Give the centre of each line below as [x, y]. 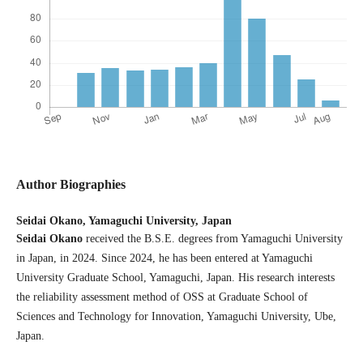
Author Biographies [70, 185]
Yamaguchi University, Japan [160, 221]
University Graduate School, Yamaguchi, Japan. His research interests [175, 278]
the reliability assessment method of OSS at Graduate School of [162, 297]
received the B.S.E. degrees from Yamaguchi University [212, 239]
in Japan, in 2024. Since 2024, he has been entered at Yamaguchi [164, 258]
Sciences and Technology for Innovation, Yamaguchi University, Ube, [176, 317]
